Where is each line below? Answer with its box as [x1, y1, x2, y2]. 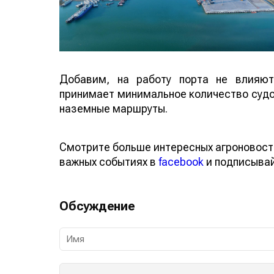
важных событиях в [59, 155, 158, 168]
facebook [158, 155, 204, 168]
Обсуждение [59, 198, 135, 213]
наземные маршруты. [59, 102, 168, 115]
